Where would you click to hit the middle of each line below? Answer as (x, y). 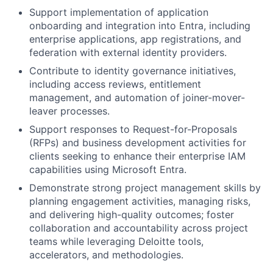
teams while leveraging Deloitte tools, (116, 241)
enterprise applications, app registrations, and (135, 39)
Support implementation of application (119, 12)
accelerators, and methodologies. (106, 254)
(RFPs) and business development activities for (138, 142)
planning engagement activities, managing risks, (140, 201)
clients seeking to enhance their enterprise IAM (137, 156)
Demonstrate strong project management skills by (145, 187)
